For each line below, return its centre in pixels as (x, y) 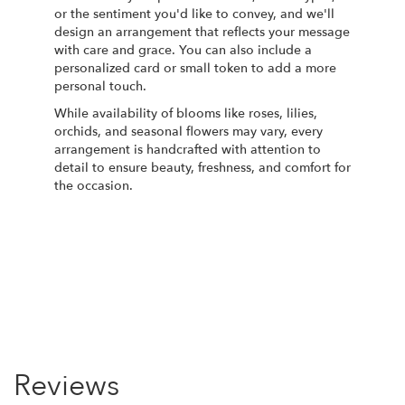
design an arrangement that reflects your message (202, 32)
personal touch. (100, 86)
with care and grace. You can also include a (183, 50)
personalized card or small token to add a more (195, 68)
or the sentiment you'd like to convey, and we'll (194, 14)
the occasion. (94, 185)
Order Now (101, 223)
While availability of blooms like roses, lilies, (186, 113)
